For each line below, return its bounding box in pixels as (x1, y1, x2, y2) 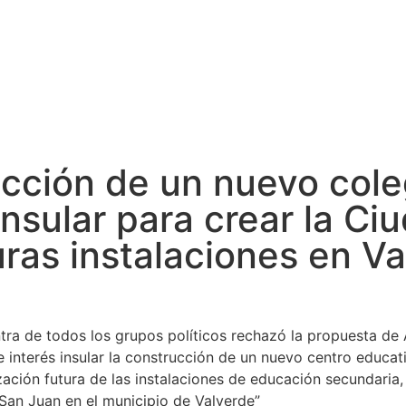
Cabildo (23, 103, 81, 123)
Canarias (117, 103, 181, 123)
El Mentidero (217, 103, 315, 123)
